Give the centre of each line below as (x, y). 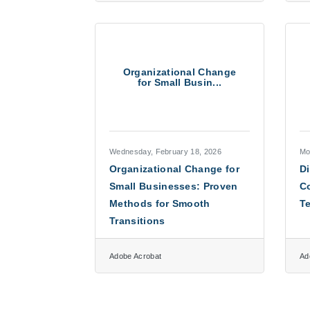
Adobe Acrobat (136, 256)
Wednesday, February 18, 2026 (165, 152)
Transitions (137, 221)
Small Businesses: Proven (174, 186)
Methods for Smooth (160, 203)
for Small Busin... (180, 82)
